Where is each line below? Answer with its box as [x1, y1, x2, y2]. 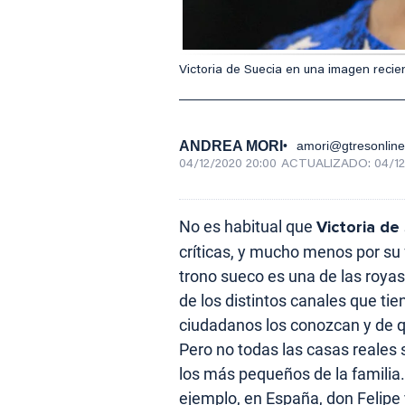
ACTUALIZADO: [281, 158, 374, 172]
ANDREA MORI [179, 138, 283, 155]
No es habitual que [179, 217, 316, 237]
